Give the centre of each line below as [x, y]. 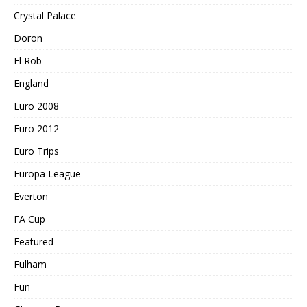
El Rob [28, 60]
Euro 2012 [36, 128]
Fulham [30, 264]
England [31, 83]
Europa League [47, 173]
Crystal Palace [45, 15]
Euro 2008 [36, 106]
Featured [34, 241]
